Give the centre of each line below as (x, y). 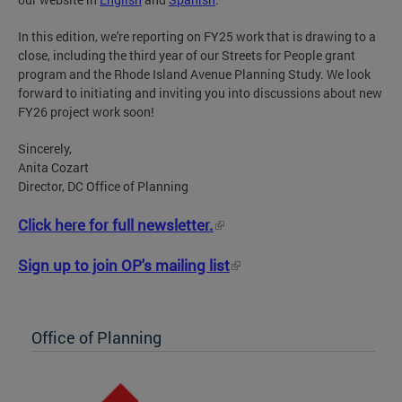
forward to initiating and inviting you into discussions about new (200, 92)
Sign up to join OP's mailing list (124, 265)
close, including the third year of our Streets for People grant (187, 55)
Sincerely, (45, 148)
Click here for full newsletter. (116, 224)
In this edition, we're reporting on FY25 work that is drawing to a (197, 36)
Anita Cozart (53, 167)
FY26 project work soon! (86, 111)
